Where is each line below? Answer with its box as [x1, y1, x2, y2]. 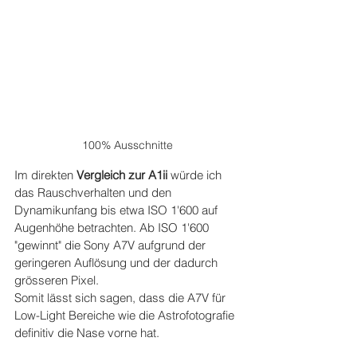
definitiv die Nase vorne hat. [14, 325, 159, 341]
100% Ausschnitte [82, 138, 173, 153]
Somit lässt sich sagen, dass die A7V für [14, 290, 229, 306]
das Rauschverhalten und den [14, 185, 175, 201]
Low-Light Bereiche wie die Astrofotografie [14, 308, 237, 324]
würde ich [171, 167, 225, 183]
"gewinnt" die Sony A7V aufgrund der [14, 237, 209, 253]
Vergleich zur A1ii [76, 167, 171, 183]
